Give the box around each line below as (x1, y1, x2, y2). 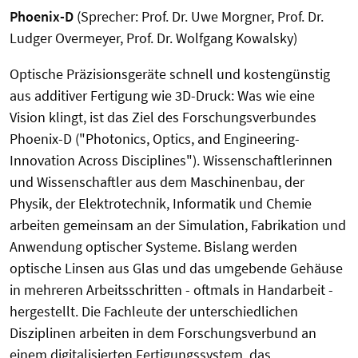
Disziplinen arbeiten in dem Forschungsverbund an (10, 324, 316, 342)
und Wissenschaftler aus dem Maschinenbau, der (10, 173, 304, 191)
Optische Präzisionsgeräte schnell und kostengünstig (10, 65, 330, 83)
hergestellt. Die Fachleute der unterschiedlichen (10, 302, 298, 320)
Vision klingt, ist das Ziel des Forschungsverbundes (10, 108, 316, 126)
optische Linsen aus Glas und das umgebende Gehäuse (10, 259, 343, 277)
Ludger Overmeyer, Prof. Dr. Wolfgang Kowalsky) (10, 29, 297, 47)
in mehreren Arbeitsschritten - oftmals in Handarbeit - (10, 280, 333, 299)
